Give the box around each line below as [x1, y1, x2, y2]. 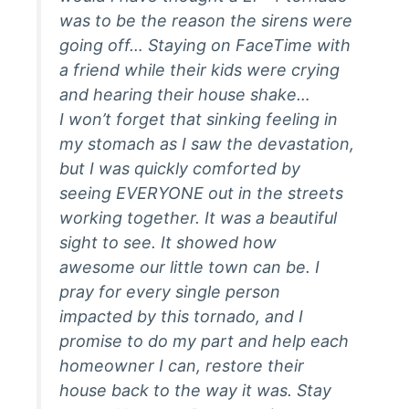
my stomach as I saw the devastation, [59, 133, 354, 153]
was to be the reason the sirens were [59, 10, 352, 30]
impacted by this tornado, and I [59, 306, 303, 326]
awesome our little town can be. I [59, 257, 320, 277]
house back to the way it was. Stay [59, 380, 331, 400]
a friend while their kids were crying [59, 59, 340, 79]
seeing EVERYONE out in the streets [59, 183, 343, 203]
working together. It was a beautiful [59, 207, 337, 227]
